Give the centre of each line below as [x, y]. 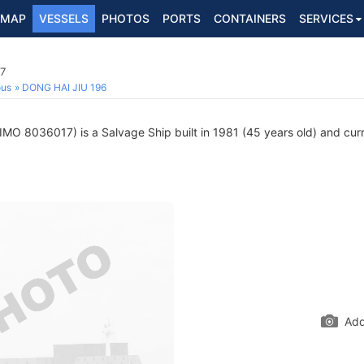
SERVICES [326, 18]
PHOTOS [126, 18]
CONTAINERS [250, 18]
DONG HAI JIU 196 [64, 87]
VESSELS [64, 18]
